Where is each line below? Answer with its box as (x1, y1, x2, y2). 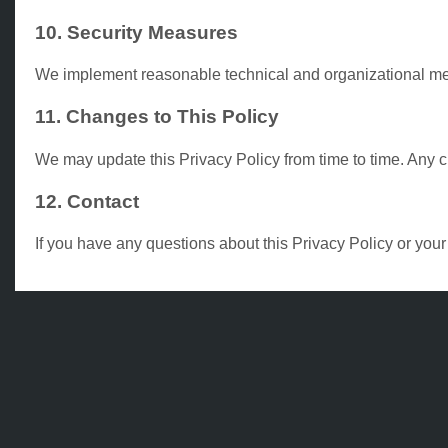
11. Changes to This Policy (35, 106, 279, 128)
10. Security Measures (35, 21, 238, 43)
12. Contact (35, 190, 139, 212)
